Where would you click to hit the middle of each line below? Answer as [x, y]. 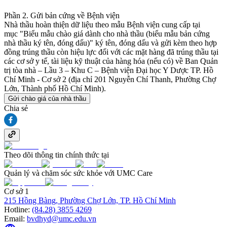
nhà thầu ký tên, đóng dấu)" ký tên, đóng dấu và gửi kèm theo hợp [110, 43]
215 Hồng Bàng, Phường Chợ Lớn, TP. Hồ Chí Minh [90, 201]
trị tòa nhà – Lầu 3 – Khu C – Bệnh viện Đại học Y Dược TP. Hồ [109, 70]
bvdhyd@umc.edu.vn [62, 219]
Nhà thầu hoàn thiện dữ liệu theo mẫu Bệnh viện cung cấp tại [102, 25]
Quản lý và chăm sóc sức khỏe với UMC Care [78, 173]
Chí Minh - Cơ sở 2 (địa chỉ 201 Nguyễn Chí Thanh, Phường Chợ [110, 80]
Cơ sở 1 [16, 192]
